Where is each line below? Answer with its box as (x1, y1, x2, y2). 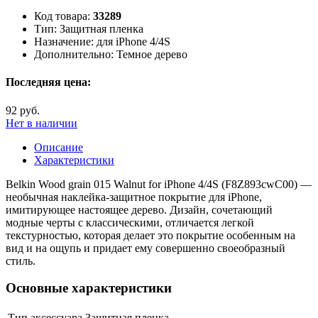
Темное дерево (116, 48, 187, 61)
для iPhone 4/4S (97, 35, 170, 48)
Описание (34, 141, 83, 153)
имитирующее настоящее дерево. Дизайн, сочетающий (6, 203, 273, 216)
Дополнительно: (34, 48, 114, 61)
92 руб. (6, 104, 40, 116)
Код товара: (34, 10, 90, 23)
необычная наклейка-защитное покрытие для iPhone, (6, 190, 262, 203)
